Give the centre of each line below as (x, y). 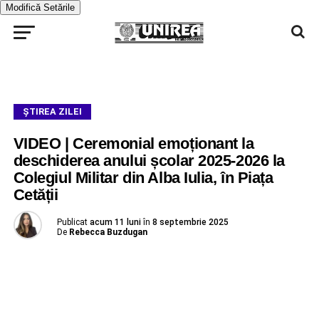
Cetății (36, 195)
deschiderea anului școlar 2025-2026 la (149, 161)
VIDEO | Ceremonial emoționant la (134, 143)
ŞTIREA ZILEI (52, 111)
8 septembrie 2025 (190, 222)
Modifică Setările (40, 7)
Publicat (72, 222)
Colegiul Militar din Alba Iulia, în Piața (143, 178)
